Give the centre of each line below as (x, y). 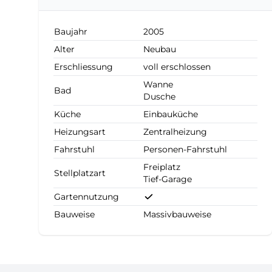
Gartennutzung (87, 197)
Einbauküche (171, 114)
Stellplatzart (80, 173)
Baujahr (71, 32)
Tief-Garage (168, 179)
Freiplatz (162, 167)
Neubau (160, 49)
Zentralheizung (175, 132)
